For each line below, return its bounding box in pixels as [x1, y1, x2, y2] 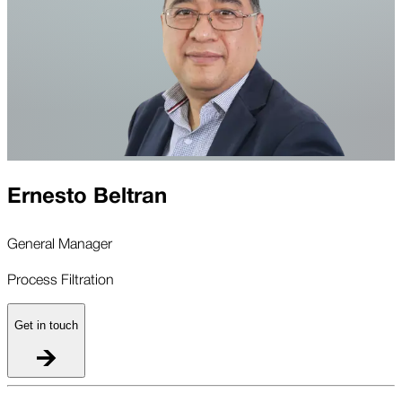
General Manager [7, 232, 112, 254]
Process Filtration [7, 267, 114, 290]
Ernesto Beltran [7, 179, 167, 214]
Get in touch [14, 318, 78, 332]
